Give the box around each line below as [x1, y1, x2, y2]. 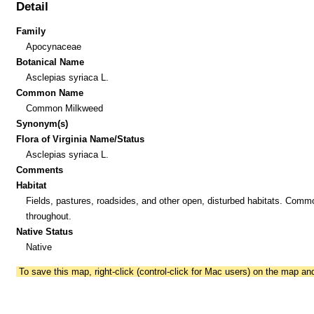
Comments [16, 164, 64, 175]
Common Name [16, 87, 84, 98]
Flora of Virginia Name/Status [16, 133, 145, 144]
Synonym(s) [16, 118, 69, 129]
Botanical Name [16, 56, 85, 67]
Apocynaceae [25, 41, 81, 52]
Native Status [16, 226, 74, 237]
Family [16, 25, 46, 36]
